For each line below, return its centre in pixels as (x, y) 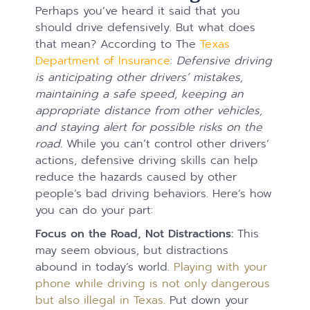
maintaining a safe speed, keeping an (140, 94)
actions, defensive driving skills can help (147, 161)
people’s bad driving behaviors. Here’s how (154, 194)
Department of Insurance (103, 61)
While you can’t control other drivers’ (166, 144)
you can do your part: (94, 210)
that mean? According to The (118, 44)
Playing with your (221, 267)
